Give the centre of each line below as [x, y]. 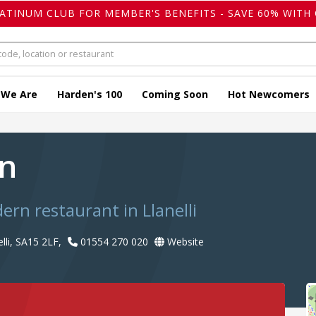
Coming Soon [175, 95]
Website [184, 242]
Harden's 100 [90, 95]
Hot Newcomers [269, 95]
